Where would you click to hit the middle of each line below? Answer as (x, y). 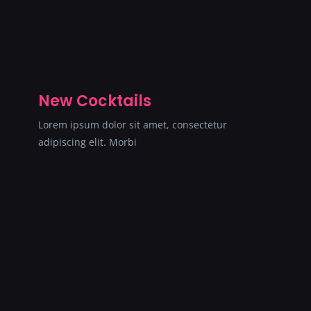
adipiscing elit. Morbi (87, 142)
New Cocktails (95, 101)
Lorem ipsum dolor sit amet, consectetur (133, 124)
